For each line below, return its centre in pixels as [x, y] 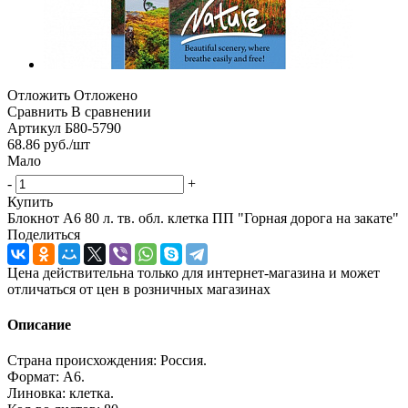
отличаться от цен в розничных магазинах [139, 289]
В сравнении [111, 111]
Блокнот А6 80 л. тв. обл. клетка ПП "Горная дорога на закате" [203, 218]
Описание [39, 325]
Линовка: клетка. [61, 393]
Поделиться [44, 234]
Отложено [106, 95]
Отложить [39, 95]
